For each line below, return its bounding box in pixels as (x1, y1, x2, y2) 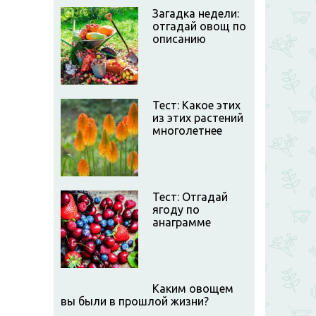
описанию (152, 32, 206, 45)
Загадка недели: (152, 7, 239, 20)
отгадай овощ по (152, 20, 246, 32)
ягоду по (152, 203, 200, 216)
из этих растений (152, 111, 243, 124)
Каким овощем (152, 282, 233, 295)
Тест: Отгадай (152, 190, 228, 203)
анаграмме (152, 216, 211, 229)
